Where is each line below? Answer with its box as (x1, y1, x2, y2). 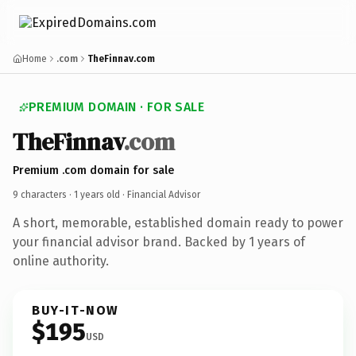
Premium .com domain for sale (13, 163, 174, 177)
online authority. (13, 253, 109, 269)
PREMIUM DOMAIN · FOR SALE (29, 99, 204, 114)
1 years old (74, 188, 120, 200)
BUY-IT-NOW (32, 302, 119, 318)
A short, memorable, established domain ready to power (13, 215, 343, 230)
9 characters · (13, 188, 74, 200)
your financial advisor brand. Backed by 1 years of (13, 234, 305, 250)
